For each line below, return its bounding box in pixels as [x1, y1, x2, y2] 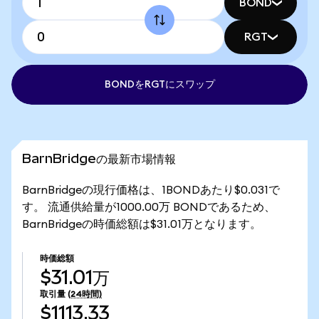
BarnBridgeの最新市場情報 [22, 151, 176, 166]
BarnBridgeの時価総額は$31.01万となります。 [22, 219, 261, 230]
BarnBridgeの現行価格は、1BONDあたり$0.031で [22, 184, 280, 196]
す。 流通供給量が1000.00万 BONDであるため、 [22, 202, 276, 213]
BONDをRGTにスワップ [104, 80, 215, 90]
